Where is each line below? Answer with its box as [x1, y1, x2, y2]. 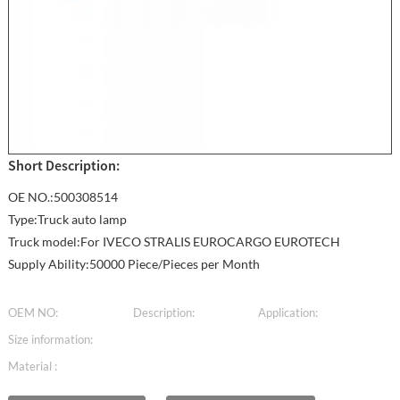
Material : [7, 358, 57, 373]
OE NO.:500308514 [7, 188, 118, 204]
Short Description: [7, 155, 120, 174]
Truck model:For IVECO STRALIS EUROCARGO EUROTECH [7, 233, 340, 249]
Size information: [7, 331, 93, 346]
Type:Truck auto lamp [7, 211, 127, 227]
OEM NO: [7, 304, 58, 320]
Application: [257, 304, 318, 320]
